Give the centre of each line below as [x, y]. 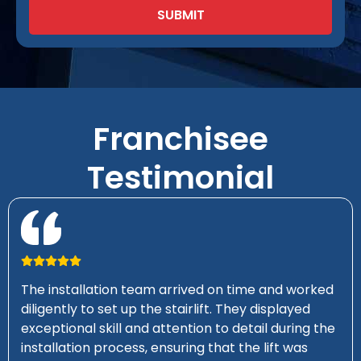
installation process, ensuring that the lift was [164, 348]
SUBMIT [180, 15]
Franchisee [180, 139]
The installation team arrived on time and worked [177, 290]
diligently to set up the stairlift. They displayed [166, 309]
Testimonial [180, 178]
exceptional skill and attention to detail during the [178, 329]
